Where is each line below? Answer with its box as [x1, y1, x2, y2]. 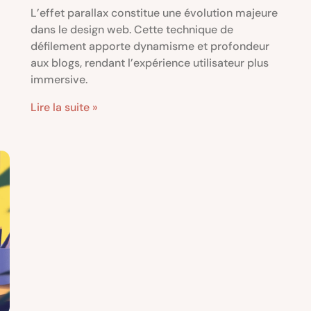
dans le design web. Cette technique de [31, 22, 233, 37]
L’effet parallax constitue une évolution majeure [31, 5, 278, 20]
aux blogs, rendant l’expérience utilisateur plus [31, 55, 269, 70]
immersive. [31, 72, 87, 87]
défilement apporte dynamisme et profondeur [31, 38, 269, 53]
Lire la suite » [31, 99, 98, 115]
